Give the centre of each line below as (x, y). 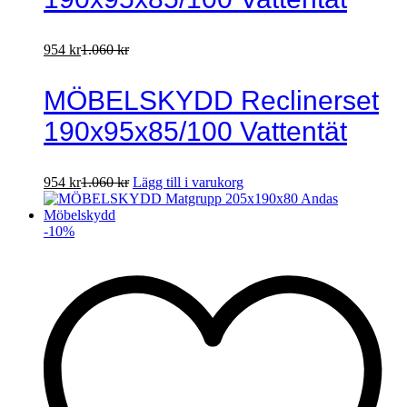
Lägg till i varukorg (188, 182)
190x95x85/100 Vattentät (195, 131)
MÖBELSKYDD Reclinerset (211, 100)
